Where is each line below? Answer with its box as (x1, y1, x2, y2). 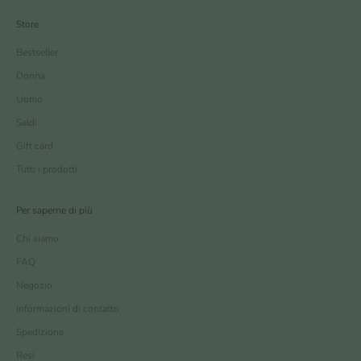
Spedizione (16, 325, 64, 338)
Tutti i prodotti (16, 162, 77, 176)
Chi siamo (16, 231, 59, 245)
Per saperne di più (16, 203, 93, 217)
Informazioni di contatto (16, 301, 119, 315)
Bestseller (16, 45, 58, 59)
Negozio (16, 278, 52, 292)
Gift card (16, 139, 53, 152)
